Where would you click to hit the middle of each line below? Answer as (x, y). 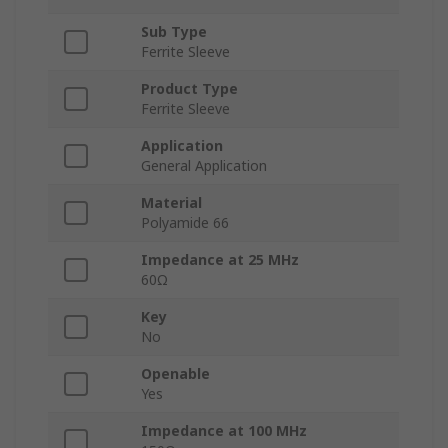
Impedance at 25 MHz (220, 260)
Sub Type (174, 32)
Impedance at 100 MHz (224, 431)
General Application (204, 166)
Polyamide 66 (185, 223)
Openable (175, 374)
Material (171, 203)
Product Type (189, 89)
